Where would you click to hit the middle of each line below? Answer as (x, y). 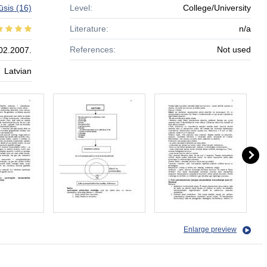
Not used (234, 49)
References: (92, 49)
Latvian (18, 71)
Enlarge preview (210, 229)
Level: (81, 8)
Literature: (89, 29)
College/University (217, 8)
